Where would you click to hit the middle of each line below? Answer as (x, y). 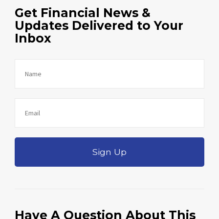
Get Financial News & (83, 12)
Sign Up (109, 152)
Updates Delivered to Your (99, 25)
